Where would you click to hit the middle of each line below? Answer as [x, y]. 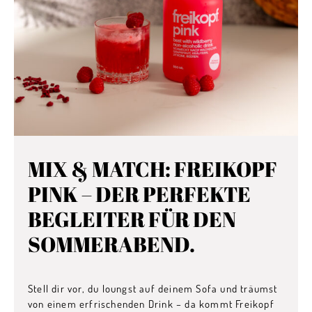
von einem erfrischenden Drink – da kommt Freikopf [151, 304]
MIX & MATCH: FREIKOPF [153, 169]
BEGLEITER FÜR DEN [132, 219]
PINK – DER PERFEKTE [139, 194]
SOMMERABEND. [111, 244]
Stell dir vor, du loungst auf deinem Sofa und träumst [153, 289]
